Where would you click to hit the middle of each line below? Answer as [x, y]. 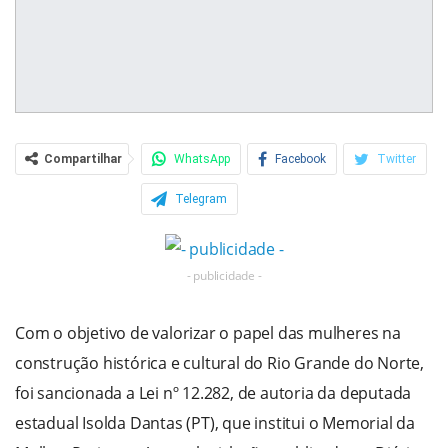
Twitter [396, 158]
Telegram [201, 198]
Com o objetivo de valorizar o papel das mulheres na [208, 333]
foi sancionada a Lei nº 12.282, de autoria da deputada [213, 393]
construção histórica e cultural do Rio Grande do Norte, [219, 363]
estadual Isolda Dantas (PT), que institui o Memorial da [215, 423]
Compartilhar [83, 158]
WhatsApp [202, 158]
